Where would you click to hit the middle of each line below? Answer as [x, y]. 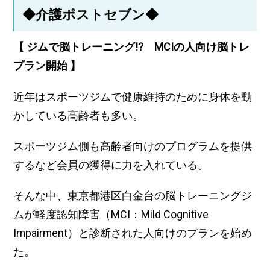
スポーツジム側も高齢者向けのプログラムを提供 [133, 146]
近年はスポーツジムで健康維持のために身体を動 [133, 96]
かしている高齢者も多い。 [79, 115]
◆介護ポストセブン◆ [90, 15]
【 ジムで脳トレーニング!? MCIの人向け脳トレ [132, 47]
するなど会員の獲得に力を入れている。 [111, 165]
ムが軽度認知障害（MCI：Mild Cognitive [111, 214]
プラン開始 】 [49, 66]
